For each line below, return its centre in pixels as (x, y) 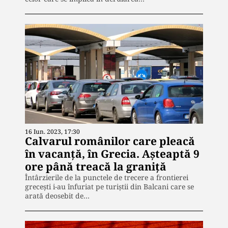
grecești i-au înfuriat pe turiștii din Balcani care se (109, 187)
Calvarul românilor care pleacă (110, 141)
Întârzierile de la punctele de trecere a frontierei (107, 178)
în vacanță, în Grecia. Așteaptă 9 (112, 154)
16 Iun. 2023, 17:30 (52, 132)
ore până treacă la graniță (96, 167)
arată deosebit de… (57, 196)
